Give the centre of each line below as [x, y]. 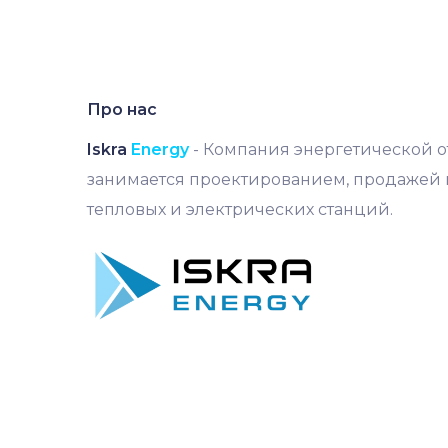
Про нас [122, 109]
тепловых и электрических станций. [240, 209]
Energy [160, 149]
